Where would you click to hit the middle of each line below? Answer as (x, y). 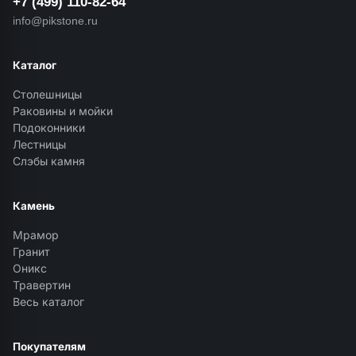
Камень (34, 206)
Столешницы (47, 95)
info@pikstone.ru (55, 21)
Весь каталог (48, 302)
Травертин (42, 285)
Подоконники (49, 128)
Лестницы (39, 145)
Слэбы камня (49, 161)
